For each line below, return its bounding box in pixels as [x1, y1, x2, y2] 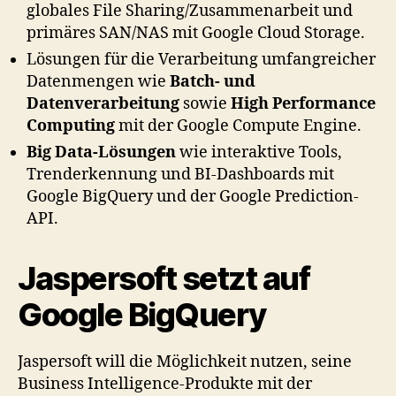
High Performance [231, 93, 376, 114]
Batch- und [170, 71, 255, 92]
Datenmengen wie [27, 71, 170, 92]
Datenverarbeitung [27, 93, 179, 114]
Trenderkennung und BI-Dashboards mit [27, 164, 334, 185]
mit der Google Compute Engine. [115, 115, 362, 136]
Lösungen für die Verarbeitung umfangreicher [27, 49, 376, 70]
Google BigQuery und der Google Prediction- [27, 186, 359, 207]
